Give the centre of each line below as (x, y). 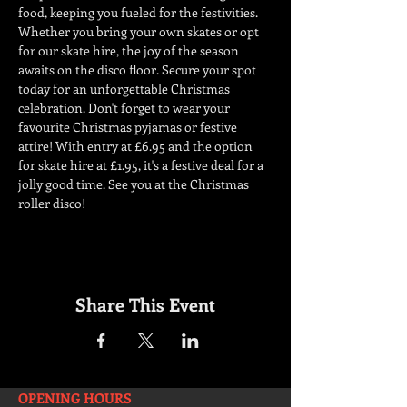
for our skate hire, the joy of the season (130, 50)
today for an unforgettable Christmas (125, 89)
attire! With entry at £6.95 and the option (137, 146)
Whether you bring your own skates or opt (140, 31)
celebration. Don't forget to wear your (125, 108)
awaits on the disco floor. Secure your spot (139, 69)
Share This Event (145, 304)
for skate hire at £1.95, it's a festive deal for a (142, 165)
